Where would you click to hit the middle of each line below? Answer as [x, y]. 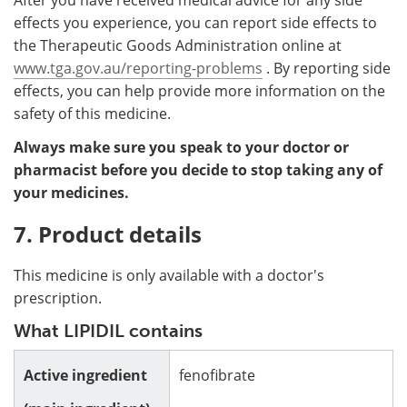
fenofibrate [217, 375]
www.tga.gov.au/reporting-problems [138, 68]
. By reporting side [327, 68]
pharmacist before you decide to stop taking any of [198, 169]
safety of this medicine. [92, 113]
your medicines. [71, 192]
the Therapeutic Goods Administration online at [178, 45]
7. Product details [108, 233]
